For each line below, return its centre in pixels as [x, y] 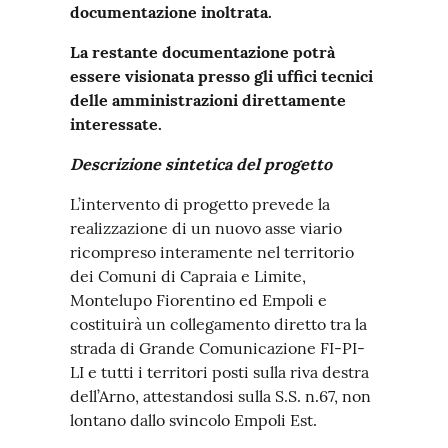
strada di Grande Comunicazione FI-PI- [217, 348]
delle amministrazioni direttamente [208, 100]
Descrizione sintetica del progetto [201, 164]
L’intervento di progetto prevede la [200, 204]
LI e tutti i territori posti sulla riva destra [219, 372]
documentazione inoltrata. [171, 12]
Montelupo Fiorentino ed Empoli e [198, 300]
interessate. [116, 124]
